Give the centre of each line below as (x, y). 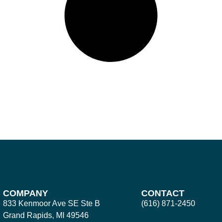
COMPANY (25, 194)
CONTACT (163, 194)
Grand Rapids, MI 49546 (46, 216)
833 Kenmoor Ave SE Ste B (51, 204)
